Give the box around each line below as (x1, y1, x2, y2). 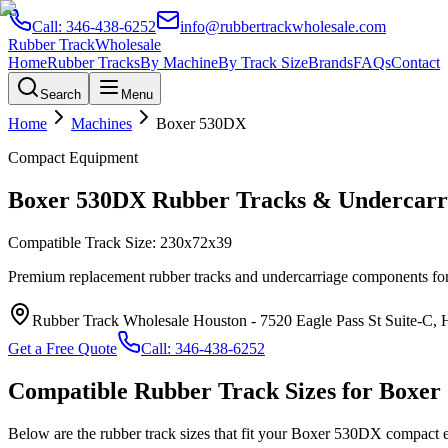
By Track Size (218, 54, 308, 71)
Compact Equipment (8, 149, 138, 166)
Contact (391, 54, 440, 71)
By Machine (140, 54, 218, 71)
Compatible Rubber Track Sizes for (8, 377, 379, 404)
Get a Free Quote (8, 339, 117, 357)
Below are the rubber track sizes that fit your (8, 424, 291, 442)
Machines (71, 115, 132, 132)
